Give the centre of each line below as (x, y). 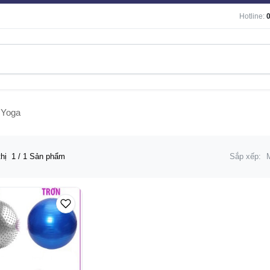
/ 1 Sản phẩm (40, 156)
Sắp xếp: (246, 156)
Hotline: (252, 16)
